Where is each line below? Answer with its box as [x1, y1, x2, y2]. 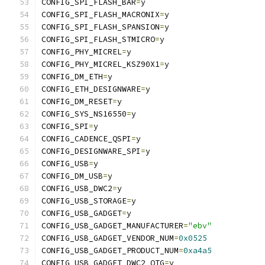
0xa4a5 [183, 245, 212, 256]
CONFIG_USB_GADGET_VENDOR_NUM [41, 233, 174, 243]
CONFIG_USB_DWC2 [41, 183, 112, 193]
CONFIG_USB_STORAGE [41, 196, 127, 206]
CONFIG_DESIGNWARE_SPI [41, 146, 141, 156]
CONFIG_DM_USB [41, 171, 103, 181]
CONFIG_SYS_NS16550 [41, 109, 127, 119]
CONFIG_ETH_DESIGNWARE [41, 84, 141, 94]
